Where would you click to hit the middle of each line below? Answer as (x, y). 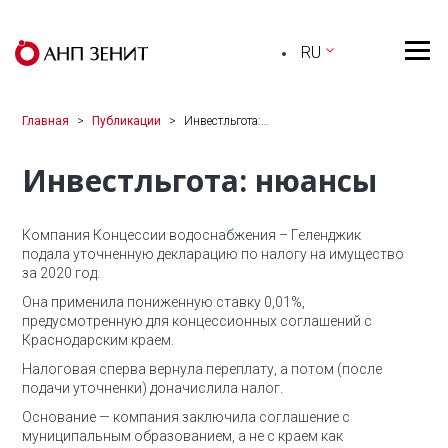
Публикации (126, 121)
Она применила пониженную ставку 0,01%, (163, 302)
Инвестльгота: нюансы (199, 180)
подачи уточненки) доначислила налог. (152, 388)
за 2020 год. (61, 273)
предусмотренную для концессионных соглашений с (197, 321)
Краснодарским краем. (98, 340)
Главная (45, 121)
